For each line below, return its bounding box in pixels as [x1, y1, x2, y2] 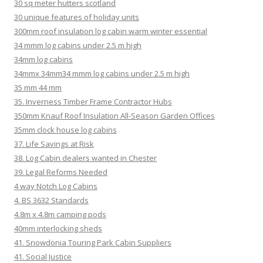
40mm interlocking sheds [14, 222, 102, 234]
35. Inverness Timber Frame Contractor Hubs [14, 96, 172, 107]
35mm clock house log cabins [14, 124, 117, 135]
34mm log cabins [14, 53, 73, 65]
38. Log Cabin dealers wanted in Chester [14, 152, 157, 163]
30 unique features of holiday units [14, 11, 139, 22]
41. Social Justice [14, 251, 72, 262]
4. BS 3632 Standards [14, 194, 89, 205]
